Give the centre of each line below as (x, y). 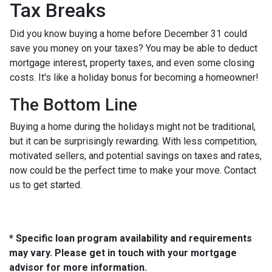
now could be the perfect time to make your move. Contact (133, 170)
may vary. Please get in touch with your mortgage (123, 253)
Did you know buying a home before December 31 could (128, 34)
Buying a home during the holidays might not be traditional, (133, 127)
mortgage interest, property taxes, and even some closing (132, 63)
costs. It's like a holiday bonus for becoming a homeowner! (134, 77)
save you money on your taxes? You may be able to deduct (134, 48)
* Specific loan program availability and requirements (131, 238)
